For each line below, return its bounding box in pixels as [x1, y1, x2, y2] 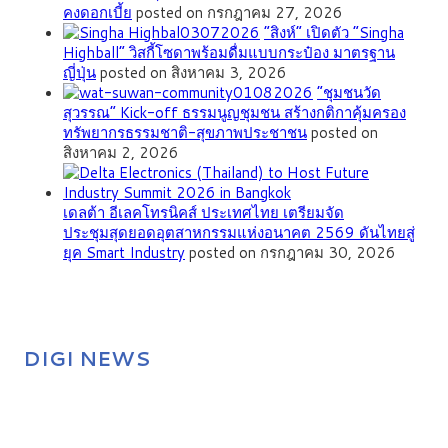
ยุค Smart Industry [63, 242, 185, 264]
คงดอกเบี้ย [63, 2, 132, 24]
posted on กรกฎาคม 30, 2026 [189, 242, 396, 264]
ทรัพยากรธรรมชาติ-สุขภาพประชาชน [63, 122, 307, 144]
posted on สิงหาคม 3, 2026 [100, 62, 287, 84]
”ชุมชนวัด [317, 82, 381, 104]
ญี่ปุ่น [63, 62, 96, 84]
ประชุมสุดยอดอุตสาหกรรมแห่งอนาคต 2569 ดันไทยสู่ [63, 222, 415, 244]
